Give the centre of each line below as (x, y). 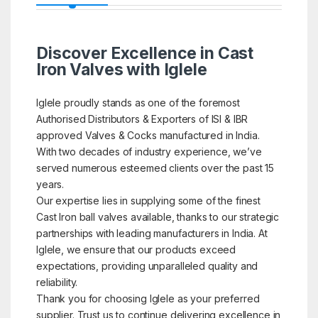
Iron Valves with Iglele (121, 69)
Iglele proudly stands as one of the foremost (138, 102)
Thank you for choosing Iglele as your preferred (148, 298)
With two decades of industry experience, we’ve (149, 151)
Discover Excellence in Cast (145, 53)
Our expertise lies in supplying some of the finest (148, 200)
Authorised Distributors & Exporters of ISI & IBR (142, 119)
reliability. (57, 282)
